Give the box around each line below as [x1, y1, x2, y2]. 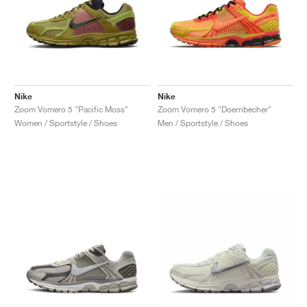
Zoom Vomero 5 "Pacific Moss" [14, 103, 128, 114]
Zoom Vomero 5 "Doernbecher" [158, 103, 271, 114]
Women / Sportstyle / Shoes [14, 117, 117, 128]
